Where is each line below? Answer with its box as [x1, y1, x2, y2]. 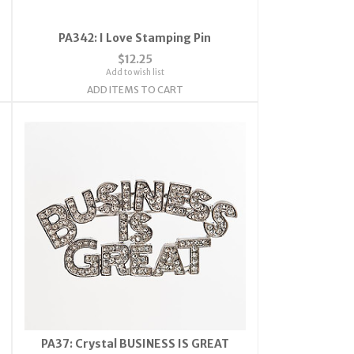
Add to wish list [105, 66, 164, 77]
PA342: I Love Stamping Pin [58, 30, 212, 45]
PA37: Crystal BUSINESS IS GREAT [40, 336, 229, 351]
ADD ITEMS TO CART [86, 83, 183, 96]
